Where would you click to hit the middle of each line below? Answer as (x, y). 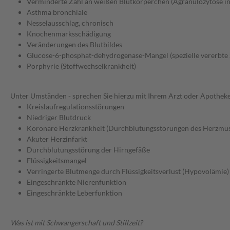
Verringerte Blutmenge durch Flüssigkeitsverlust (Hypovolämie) (128, 171)
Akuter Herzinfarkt (57, 139)
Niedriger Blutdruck (59, 118)
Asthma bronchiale (57, 12)
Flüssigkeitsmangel (57, 161)
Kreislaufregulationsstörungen (75, 107)
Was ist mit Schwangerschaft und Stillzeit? (76, 223)
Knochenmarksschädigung (69, 34)
